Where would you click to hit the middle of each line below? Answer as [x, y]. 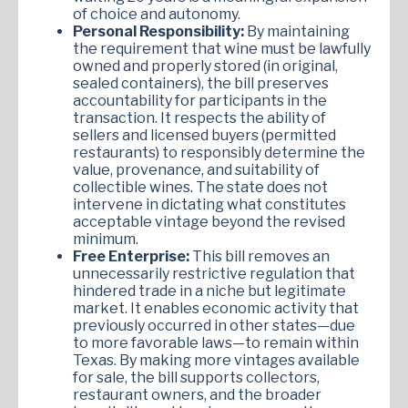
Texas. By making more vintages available [216, 360]
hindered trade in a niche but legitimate [209, 291]
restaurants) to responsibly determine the [219, 152]
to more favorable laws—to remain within [216, 342]
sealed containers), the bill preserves [201, 83]
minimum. [106, 239]
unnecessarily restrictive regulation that [214, 273]
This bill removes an [261, 256]
